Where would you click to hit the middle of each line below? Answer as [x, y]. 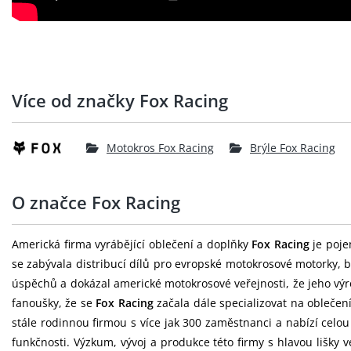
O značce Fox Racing [96, 202]
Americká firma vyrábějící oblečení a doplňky [132, 244]
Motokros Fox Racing [160, 148]
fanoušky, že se [54, 302]
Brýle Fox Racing [293, 148]
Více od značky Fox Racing [120, 100]
